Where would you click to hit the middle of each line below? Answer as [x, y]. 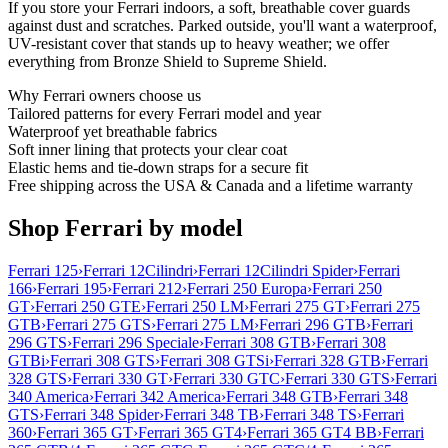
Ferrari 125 [43, 270]
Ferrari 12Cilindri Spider [275, 270]
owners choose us [143, 96]
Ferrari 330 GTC [226, 378]
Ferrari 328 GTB [327, 360]
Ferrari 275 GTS [98, 324]
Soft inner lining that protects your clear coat [147, 150]
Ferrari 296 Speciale [135, 342]
